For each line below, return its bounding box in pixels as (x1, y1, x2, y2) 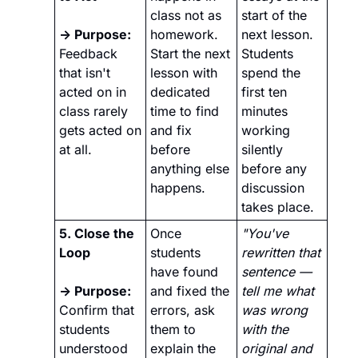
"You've (241, 225, 288, 242)
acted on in (59, 84, 126, 101)
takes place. (241, 199, 314, 216)
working (241, 122, 290, 139)
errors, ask (150, 302, 215, 319)
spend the (241, 65, 300, 82)
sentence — (241, 264, 312, 280)
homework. (150, 26, 218, 43)
